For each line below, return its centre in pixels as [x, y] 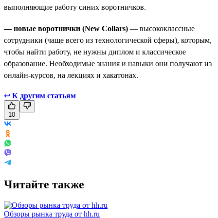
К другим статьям [44, 95]
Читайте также [44, 184]
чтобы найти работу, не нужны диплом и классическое [95, 52]
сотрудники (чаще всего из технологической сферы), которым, [108, 40]
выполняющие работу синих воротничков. [75, 7]
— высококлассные [161, 28]
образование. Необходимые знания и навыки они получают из [108, 63]
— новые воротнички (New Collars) [66, 28]
